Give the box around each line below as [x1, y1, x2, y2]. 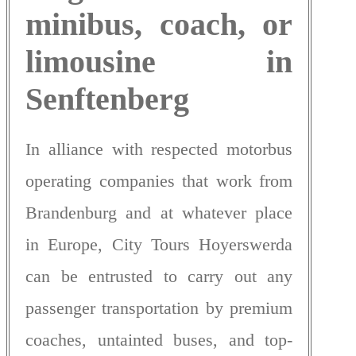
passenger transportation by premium [25, 298, 292, 319]
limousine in [25, 44, 292, 80]
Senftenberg [25, 81, 189, 118]
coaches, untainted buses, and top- [25, 330, 292, 350]
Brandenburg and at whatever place [25, 203, 292, 223]
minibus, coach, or [25, 6, 292, 43]
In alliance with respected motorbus [25, 139, 292, 160]
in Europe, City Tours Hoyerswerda [25, 234, 292, 255]
